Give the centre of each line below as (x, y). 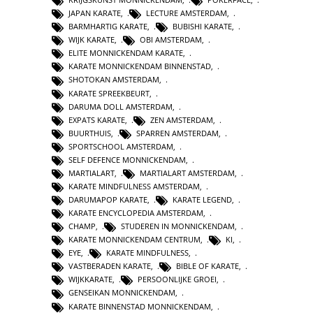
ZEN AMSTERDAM (182, 119)
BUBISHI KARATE (202, 27)
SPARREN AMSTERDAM (177, 133)
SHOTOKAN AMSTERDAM (114, 80)
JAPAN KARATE (95, 13)
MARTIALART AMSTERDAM (187, 173)
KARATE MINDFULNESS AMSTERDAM (134, 186)
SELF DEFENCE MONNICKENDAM (127, 159)
